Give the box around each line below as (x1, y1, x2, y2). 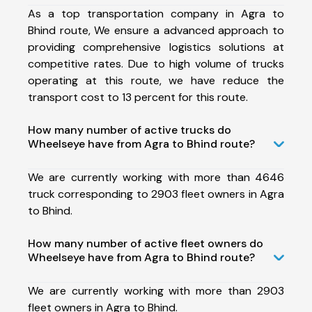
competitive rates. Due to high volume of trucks (28, 56, 284, 71)
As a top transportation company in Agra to (28, 6, 284, 21)
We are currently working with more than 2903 (28, 283, 284, 298)
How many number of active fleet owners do (28, 235, 263, 251)
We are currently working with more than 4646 (28, 169, 284, 185)
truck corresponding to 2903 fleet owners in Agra (28, 186, 284, 201)
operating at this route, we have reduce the (28, 72, 284, 88)
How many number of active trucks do (28, 122, 231, 137)
